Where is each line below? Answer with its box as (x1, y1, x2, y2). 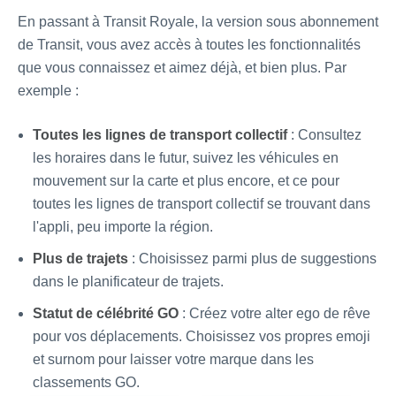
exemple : (18, 82, 79, 98)
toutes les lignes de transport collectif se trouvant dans (33, 195, 370, 211)
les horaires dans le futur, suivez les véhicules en (33, 149, 339, 165)
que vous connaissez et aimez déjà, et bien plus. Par (18, 59, 346, 75)
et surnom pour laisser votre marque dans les (33, 351, 314, 367)
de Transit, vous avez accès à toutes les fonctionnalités (18, 36, 361, 52)
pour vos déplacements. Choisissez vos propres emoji (33, 328, 370, 344)
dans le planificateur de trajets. (33, 273, 224, 289)
